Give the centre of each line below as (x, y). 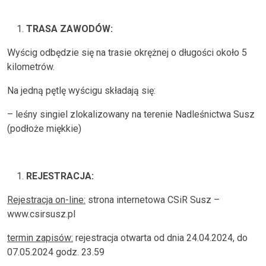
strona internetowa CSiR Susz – (153, 200)
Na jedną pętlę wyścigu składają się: (81, 91)
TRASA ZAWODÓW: (69, 29)
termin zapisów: (40, 238)
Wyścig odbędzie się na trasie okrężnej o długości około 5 (127, 53)
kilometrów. (31, 67)
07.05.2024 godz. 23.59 (56, 252)
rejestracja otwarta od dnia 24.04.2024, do (160, 238)
